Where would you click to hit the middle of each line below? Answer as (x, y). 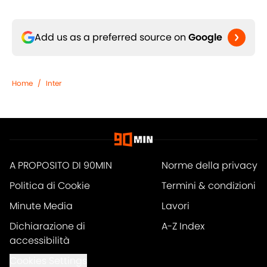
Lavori (176, 206)
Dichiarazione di (47, 226)
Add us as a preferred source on (111, 38)
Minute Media (41, 206)
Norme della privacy (209, 166)
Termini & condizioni (209, 186)
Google (205, 38)
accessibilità (40, 241)
